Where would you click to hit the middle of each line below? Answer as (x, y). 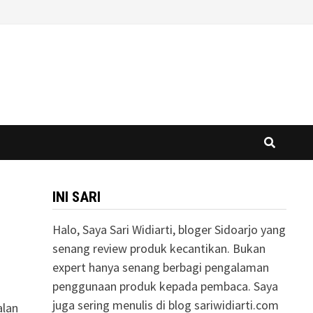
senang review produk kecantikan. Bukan (159, 248)
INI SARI (76, 197)
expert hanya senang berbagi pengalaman (160, 267)
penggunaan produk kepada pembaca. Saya (165, 286)
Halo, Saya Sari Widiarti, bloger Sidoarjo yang (169, 230)
